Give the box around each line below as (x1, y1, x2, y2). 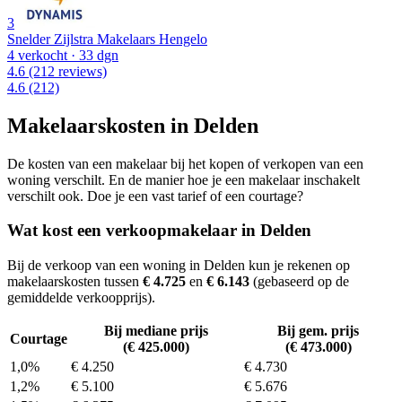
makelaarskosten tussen (7, 274, 143, 290)
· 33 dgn (67, 47, 118, 63)
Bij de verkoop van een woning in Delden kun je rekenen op (7, 258, 350, 274)
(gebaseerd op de (249, 274, 349, 290)
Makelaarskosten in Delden (7, 113, 258, 137)
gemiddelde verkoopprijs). (7, 290, 155, 306)
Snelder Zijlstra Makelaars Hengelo (7, 31, 207, 47)
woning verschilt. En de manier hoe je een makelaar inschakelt (7, 171, 360, 188)
